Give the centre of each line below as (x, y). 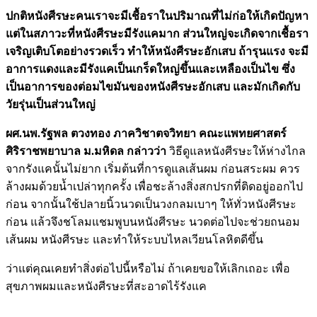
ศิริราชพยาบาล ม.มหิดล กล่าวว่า (86, 151)
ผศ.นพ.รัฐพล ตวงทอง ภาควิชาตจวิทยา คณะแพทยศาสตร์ (146, 133)
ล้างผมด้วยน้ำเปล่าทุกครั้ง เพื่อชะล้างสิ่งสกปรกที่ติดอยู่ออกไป (154, 186)
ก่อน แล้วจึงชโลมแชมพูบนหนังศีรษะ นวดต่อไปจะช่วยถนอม (153, 221)
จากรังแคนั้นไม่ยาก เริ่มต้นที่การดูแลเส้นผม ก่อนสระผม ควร (153, 168)
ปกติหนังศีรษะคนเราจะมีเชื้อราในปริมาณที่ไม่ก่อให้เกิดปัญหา (157, 16)
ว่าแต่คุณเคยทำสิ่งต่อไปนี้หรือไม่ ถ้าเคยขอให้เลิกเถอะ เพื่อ (148, 268)
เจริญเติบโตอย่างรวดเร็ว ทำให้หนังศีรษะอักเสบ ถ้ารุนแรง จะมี (157, 51)
